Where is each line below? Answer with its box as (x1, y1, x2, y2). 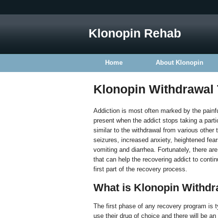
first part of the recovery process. (93, 165, 187, 173)
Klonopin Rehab (89, 26, 181, 40)
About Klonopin (156, 59, 203, 66)
